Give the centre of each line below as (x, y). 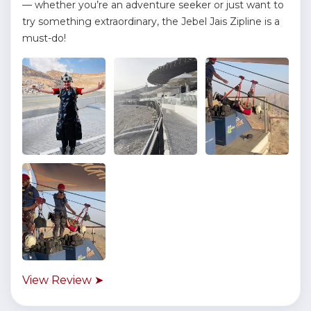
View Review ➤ (63, 280)
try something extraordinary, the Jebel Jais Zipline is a (151, 22)
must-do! (44, 38)
